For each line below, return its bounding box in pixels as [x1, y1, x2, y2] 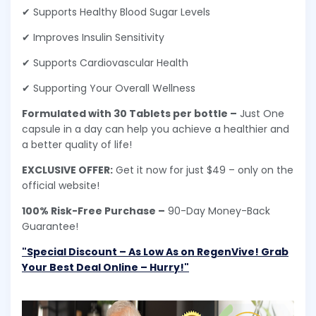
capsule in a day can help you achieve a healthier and [22, 122, 289, 137]
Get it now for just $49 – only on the [113, 163, 293, 178]
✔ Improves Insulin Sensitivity [22, 30, 164, 45]
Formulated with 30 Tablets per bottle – [22, 107, 237, 121]
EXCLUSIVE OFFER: [22, 163, 113, 178]
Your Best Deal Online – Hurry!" [22, 260, 189, 275]
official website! [22, 178, 99, 193]
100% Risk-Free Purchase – [22, 204, 165, 219]
